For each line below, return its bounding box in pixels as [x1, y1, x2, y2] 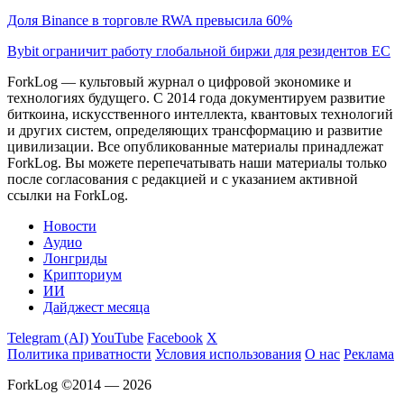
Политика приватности [7, 345, 151, 362]
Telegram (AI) [7, 329, 88, 345]
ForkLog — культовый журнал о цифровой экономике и [7, 73, 352, 89]
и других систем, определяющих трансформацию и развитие [7, 122, 382, 138]
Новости [43, 217, 96, 234]
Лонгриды [43, 250, 107, 266]
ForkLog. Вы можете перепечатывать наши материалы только [7, 154, 387, 170]
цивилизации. [7, 138, 94, 154]
